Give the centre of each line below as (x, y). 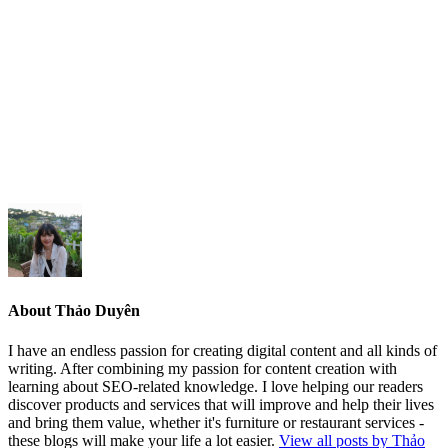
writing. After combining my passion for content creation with (202, 368)
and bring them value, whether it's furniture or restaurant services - (216, 422)
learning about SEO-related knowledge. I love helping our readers (215, 386)
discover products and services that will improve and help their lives (221, 404)
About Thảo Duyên (74, 311)
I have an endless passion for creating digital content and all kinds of (222, 350)
